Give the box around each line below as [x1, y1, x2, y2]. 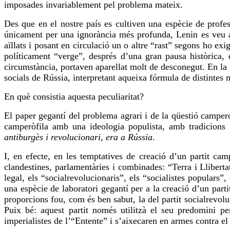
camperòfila [4, 121, 48, 132]
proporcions [4, 194, 51, 205]
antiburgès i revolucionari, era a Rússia [4, 132, 152, 143]
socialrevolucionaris [45, 172, 120, 183]
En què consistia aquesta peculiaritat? [4, 91, 144, 102]
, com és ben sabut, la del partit [63, 194, 184, 205]
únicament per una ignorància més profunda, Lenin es [4, 29, 212, 40]
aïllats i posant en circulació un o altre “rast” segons [4, 40, 203, 51]
